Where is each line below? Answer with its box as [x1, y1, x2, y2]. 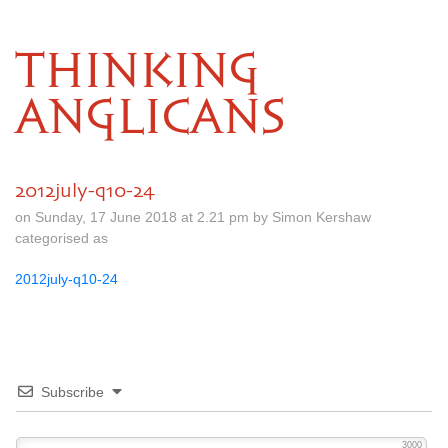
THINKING [15, 50, 260, 96]
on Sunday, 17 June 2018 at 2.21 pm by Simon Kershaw [15, 209, 371, 225]
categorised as [15, 230, 108, 246]
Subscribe [41, 384, 104, 400]
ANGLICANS [15, 96, 285, 142]
